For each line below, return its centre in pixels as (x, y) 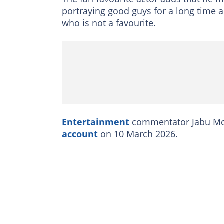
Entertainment (96, 122)
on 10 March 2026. (138, 134)
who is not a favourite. (109, 23)
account (80, 134)
